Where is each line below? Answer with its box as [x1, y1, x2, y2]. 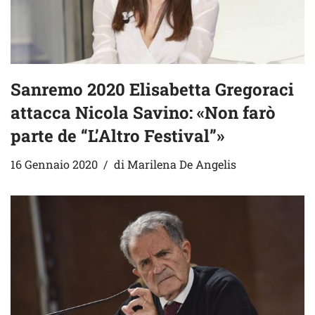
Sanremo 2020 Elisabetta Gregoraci [11, 77, 294, 101]
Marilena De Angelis [127, 156, 236, 172]
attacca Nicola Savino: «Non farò [11, 101, 276, 124]
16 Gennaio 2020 [11, 156, 98, 172]
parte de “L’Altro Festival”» [11, 124, 224, 147]
